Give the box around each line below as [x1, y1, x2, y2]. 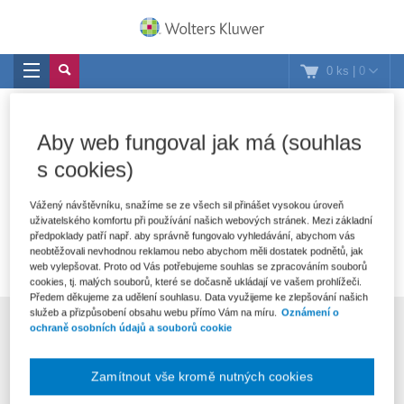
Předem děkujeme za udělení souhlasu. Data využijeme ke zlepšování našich [30, 290, 369, 302]
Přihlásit [311, 360, 354, 373]
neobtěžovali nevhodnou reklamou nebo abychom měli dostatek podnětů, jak [30, 244, 364, 256]
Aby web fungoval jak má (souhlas [37, 129, 363, 154]
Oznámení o [281, 306, 340, 317]
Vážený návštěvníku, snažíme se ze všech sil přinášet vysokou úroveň [30, 198, 344, 210]
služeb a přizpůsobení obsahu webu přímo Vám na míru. [30, 306, 278, 317]
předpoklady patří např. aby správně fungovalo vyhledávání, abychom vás [30, 229, 356, 241]
